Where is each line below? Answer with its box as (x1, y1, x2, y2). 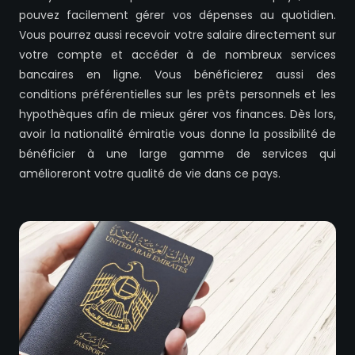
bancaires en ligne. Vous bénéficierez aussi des (19, 67, 336, 83)
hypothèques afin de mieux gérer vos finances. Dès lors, (19, 106, 336, 123)
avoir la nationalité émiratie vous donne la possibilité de (19, 126, 336, 143)
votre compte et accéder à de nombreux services (19, 47, 336, 63)
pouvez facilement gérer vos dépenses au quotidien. (19, 7, 336, 24)
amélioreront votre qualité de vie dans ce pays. (19, 166, 281, 182)
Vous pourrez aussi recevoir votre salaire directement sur (19, 27, 336, 44)
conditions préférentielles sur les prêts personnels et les (19, 86, 336, 103)
